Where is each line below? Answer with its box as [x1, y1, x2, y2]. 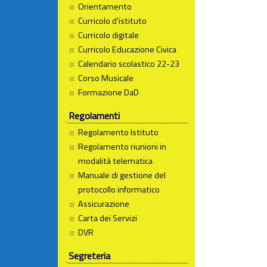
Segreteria [68, 249, 110, 263]
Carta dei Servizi [78, 212, 138, 225]
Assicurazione [78, 197, 130, 211]
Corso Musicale [78, 71, 134, 85]
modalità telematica [78, 154, 153, 168]
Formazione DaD [78, 85, 139, 99]
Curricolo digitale [78, 28, 139, 42]
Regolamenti [68, 108, 120, 123]
